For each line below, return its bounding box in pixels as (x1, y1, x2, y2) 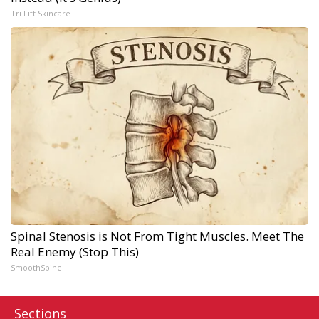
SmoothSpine (11, 261, 62, 273)
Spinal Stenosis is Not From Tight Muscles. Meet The (11, 227, 304, 244)
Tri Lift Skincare (11, 7, 70, 19)
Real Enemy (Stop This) (11, 243, 139, 260)
